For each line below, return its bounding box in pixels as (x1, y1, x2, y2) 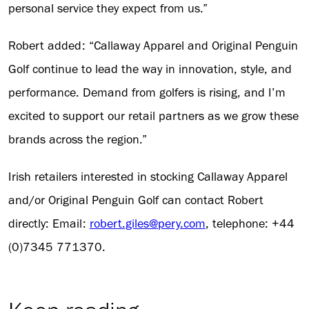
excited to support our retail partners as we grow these (8, 108, 299, 124)
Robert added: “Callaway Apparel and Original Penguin (8, 38, 298, 54)
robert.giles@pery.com (90, 216, 206, 232)
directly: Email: (8, 216, 90, 232)
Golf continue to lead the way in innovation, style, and (8, 61, 292, 77)
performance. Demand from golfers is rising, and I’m (8, 85, 286, 101)
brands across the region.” (8, 132, 147, 148)
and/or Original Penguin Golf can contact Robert (8, 192, 263, 208)
